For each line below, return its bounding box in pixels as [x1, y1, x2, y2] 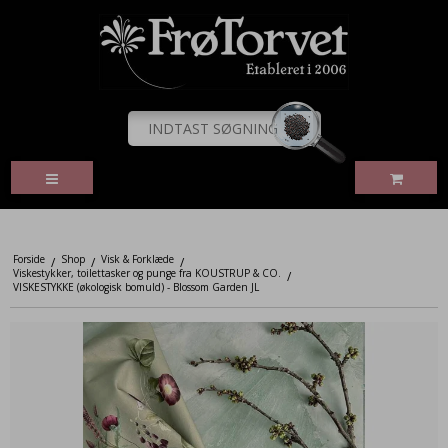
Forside [12, 251, 45, 266]
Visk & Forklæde [100, 251, 174, 266]
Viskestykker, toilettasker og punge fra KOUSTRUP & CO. [12, 265, 281, 280]
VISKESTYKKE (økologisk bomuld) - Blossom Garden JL [12, 279, 259, 294]
